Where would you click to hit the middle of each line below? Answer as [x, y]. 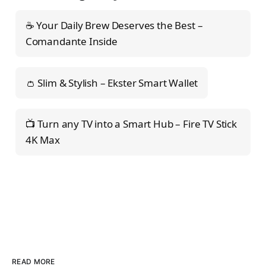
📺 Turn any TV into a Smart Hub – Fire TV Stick [131, 124]
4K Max [42, 140]
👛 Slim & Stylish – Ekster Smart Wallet [112, 83]
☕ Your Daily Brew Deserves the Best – [114, 26]
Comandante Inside [71, 42]
